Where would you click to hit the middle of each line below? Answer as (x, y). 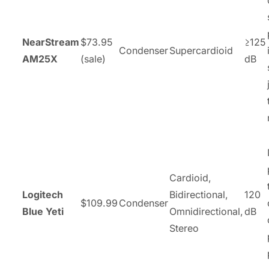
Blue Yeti (43, 211)
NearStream (51, 42)
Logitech (43, 194)
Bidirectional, (199, 194)
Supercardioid (201, 50)
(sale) (93, 59)
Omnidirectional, (206, 211)
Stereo (184, 228)
